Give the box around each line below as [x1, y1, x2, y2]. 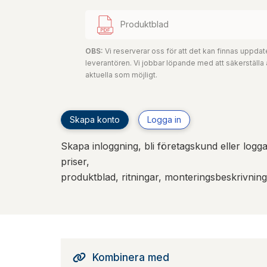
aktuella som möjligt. [85, 70, 157, 79]
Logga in [147, 114, 181, 125]
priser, [61, 155, 89, 167]
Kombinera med [92, 251, 169, 263]
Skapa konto [70, 114, 120, 125]
